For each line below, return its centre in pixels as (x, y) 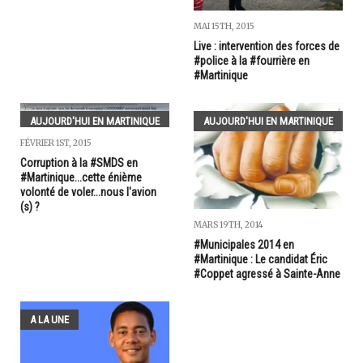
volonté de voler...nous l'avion (88, 192)
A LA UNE (49, 320)
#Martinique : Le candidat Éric (261, 260)
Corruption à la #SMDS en (79, 162)
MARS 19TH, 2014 (228, 225)
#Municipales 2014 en (244, 245)
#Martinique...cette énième (81, 177)
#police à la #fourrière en (252, 60)
